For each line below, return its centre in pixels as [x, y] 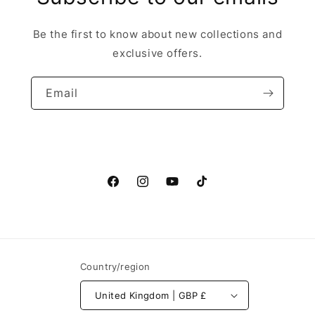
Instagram [160, 189]
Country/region [115, 266]
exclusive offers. [157, 53]
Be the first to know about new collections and [157, 34]
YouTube [186, 189]
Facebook [130, 189]
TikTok [211, 189]
